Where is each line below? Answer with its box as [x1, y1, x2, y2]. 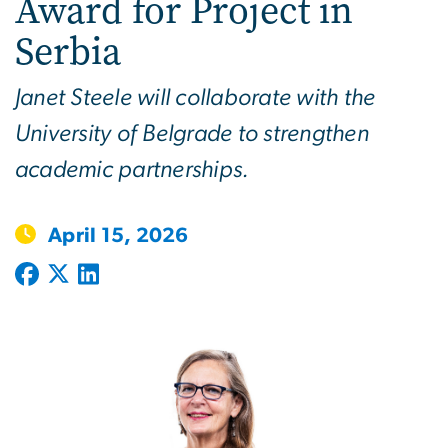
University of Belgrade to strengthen [15, 121, 369, 146]
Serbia [15, 25, 121, 77]
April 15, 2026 [48, 224, 189, 246]
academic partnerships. [15, 157, 250, 182]
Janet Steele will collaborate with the [15, 85, 376, 110]
